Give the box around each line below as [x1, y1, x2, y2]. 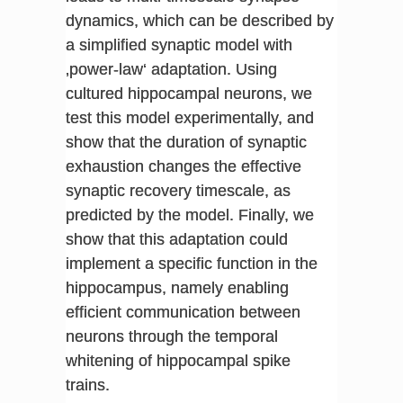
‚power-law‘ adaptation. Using [65, 59, 277, 78]
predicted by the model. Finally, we [65, 205, 314, 224]
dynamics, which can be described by [65, 11, 334, 30]
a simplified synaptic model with [65, 35, 292, 54]
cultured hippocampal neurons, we [65, 84, 312, 103]
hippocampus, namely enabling [65, 278, 289, 297]
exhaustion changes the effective [65, 157, 301, 175]
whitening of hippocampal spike [65, 351, 291, 370]
